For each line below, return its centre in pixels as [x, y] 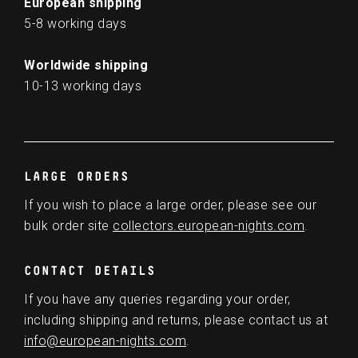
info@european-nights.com [105, 340]
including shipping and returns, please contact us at [176, 320]
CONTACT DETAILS [90, 270]
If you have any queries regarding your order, [157, 299]
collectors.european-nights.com [209, 225]
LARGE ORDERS [77, 176]
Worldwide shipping [86, 65]
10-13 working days [83, 86]
